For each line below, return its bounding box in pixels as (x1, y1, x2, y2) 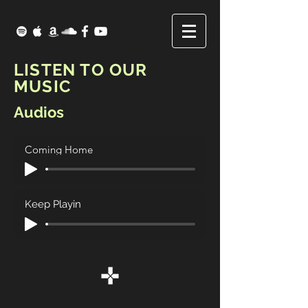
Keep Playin (25, 197, 81, 210)
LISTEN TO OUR (14, 60, 148, 80)
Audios (14, 103, 64, 121)
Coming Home (25, 142, 93, 156)
